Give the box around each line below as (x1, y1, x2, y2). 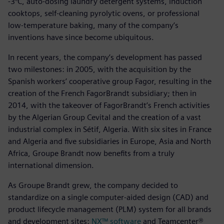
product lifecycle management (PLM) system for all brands (8, 204, 211, 214)
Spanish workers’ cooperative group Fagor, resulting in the (8, 76, 211, 86)
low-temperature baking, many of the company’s (8, 20, 178, 30)
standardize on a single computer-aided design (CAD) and (8, 192, 208, 202)
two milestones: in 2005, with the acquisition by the (8, 64, 191, 74)
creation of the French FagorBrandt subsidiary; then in (8, 88, 196, 98)
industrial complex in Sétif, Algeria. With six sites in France (8, 124, 211, 134)
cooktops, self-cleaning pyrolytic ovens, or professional (8, 8, 199, 18)
